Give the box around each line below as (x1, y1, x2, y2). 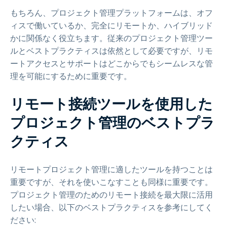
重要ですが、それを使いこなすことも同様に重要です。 (10, 176, 213, 188)
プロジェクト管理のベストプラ (10, 113, 215, 133)
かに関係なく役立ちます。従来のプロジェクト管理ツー (10, 32, 213, 44)
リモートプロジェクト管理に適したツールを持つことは (10, 164, 213, 175)
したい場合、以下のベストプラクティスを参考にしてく (10, 202, 213, 213)
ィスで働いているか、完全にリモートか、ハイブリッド (10, 20, 213, 31)
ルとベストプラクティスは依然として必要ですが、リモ (10, 45, 213, 57)
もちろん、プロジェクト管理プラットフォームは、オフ (10, 7, 213, 19)
